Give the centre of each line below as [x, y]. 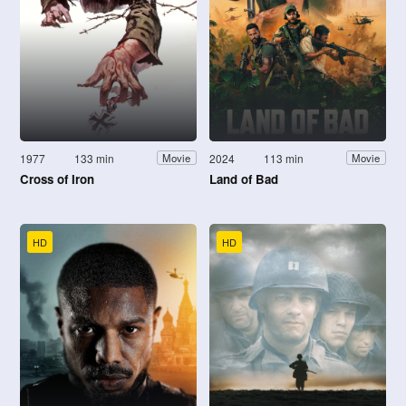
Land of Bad [244, 179]
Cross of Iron [57, 179]
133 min [95, 158]
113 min [284, 158]
